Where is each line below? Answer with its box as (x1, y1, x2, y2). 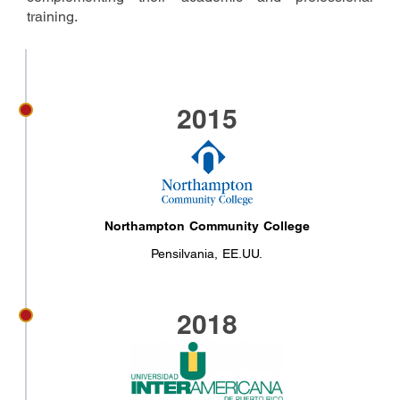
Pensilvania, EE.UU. (151, 246, 263, 261)
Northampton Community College (104, 218, 310, 233)
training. (27, 7, 78, 25)
